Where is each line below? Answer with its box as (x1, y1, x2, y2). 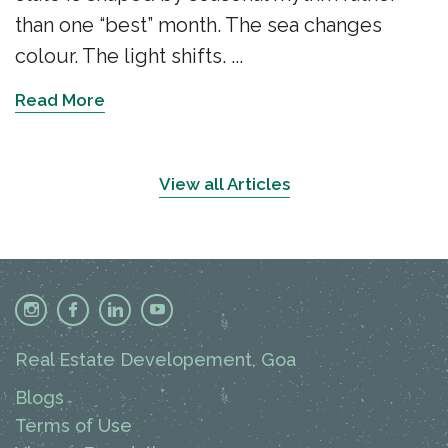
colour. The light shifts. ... (15, 44, 243, 69)
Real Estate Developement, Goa (15, 349, 296, 371)
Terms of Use (15, 415, 132, 437)
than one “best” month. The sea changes (15, 13, 382, 38)
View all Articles (158, 174, 290, 195)
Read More (15, 90, 105, 111)
